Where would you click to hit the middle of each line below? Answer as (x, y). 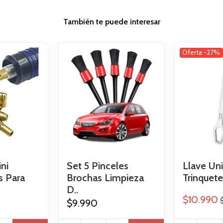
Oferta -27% (201, 53)
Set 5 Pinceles (97, 166)
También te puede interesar (111, 21)
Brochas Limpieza (105, 178)
